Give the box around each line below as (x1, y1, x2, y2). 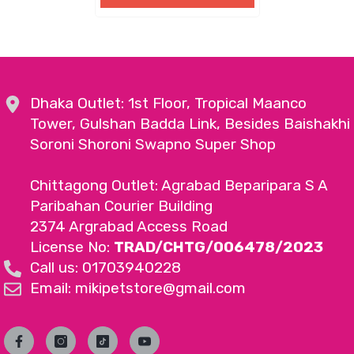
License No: (30, 237, 114, 256)
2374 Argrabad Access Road (30, 217, 228, 235)
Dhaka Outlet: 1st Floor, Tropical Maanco (30, 93, 307, 112)
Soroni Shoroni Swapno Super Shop (30, 134, 276, 153)
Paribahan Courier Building (30, 196, 213, 215)
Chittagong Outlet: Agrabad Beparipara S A (30, 175, 327, 194)
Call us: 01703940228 (30, 258, 181, 277)
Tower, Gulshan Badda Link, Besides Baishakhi (30, 114, 350, 133)
